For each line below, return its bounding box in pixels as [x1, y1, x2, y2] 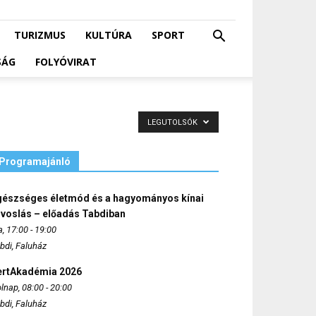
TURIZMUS [14, 28, 66, 42]
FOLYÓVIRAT [35, 55, 97, 68]
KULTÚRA [85, 28, 132, 42]
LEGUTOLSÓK [147, 118, 200, 127]
